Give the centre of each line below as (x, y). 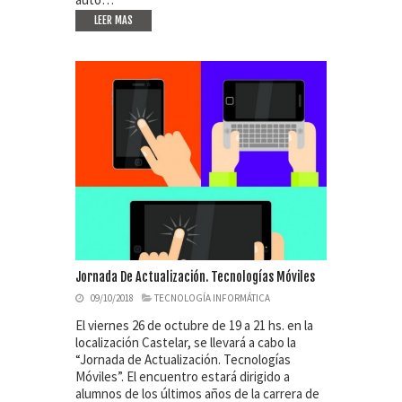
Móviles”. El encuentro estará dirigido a (183, 377)
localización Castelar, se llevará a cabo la (186, 343)
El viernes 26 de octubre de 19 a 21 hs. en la (194, 326)
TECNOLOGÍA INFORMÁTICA (212, 298)
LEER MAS (114, 21)
